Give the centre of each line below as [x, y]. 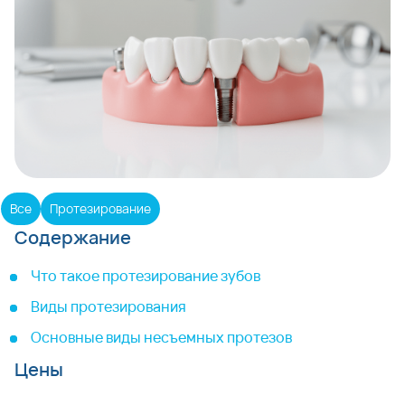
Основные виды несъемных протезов [161, 337]
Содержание [73, 237]
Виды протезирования [108, 306]
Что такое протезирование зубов [146, 276]
